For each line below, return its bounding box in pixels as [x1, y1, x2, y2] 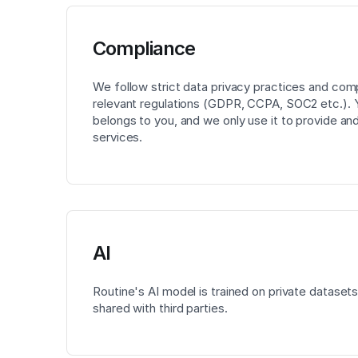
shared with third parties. [93, 300, 228, 316]
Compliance [93, 37, 196, 60]
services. [93, 129, 143, 145]
